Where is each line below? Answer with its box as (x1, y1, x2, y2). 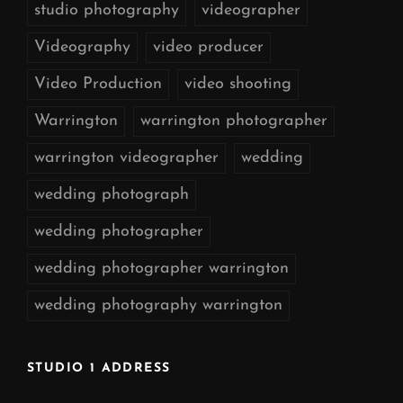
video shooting (184, 75, 291, 93)
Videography (34, 38, 130, 56)
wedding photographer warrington (34, 259, 289, 277)
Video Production (34, 75, 162, 93)
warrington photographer (140, 112, 327, 130)
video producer (153, 38, 264, 56)
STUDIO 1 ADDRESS (27, 361, 171, 375)
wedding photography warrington (34, 296, 282, 314)
